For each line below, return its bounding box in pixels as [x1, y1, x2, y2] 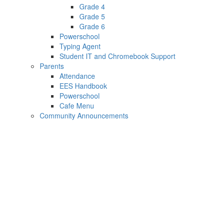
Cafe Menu [59, 101, 94, 111]
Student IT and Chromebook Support [59, 51, 175, 61]
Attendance [59, 71, 95, 81]
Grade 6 [79, 21, 105, 31]
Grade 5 [79, 11, 105, 21]
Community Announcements [40, 111, 128, 120]
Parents [40, 61, 64, 71]
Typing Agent [59, 41, 101, 51]
